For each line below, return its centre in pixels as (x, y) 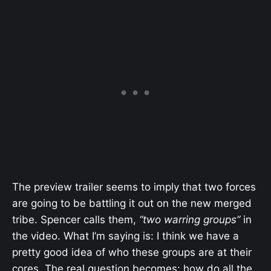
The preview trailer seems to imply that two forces (134, 187)
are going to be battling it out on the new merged (132, 204)
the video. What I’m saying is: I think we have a (126, 236)
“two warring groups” (190, 220)
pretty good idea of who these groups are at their (132, 253)
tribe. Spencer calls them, (76, 220)
